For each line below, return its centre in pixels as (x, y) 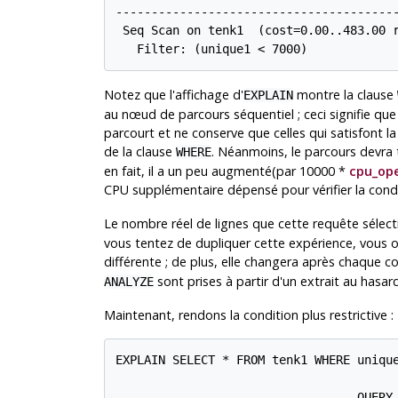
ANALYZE (128, 282)
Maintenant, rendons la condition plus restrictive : (248, 315)
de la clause (139, 152)
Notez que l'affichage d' (173, 95)
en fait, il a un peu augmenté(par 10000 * (226, 171)
